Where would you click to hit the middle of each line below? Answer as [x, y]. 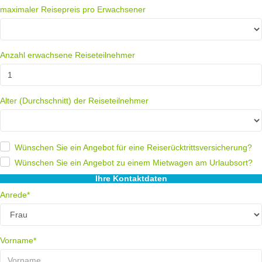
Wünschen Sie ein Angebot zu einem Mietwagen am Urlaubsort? [134, 163]
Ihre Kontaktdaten [131, 179]
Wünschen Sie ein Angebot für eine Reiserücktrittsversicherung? [133, 147]
